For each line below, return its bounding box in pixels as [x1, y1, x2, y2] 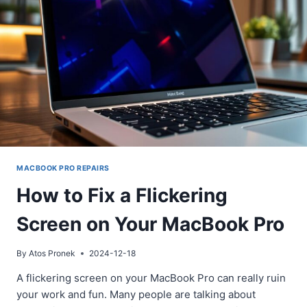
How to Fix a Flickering [16, 184, 228, 208]
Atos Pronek [29, 248, 76, 259]
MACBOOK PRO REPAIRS [16, 163, 110, 173]
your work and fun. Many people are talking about [16, 288, 256, 302]
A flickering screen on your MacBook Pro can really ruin [16, 271, 286, 285]
